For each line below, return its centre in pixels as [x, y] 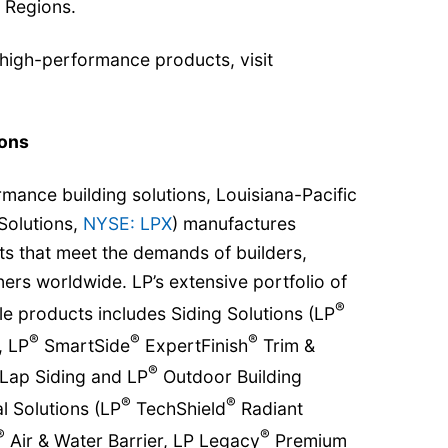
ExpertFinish [194, 345]
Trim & [286, 345]
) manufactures [234, 223]
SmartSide [84, 345]
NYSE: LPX [127, 223]
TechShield [178, 409]
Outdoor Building [230, 377]
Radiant [269, 409]
